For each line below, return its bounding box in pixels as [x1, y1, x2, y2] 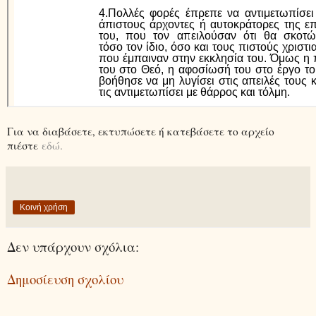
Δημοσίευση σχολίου [7, 270, 123, 288]
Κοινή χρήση [20, 202, 68, 212]
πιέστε [7, 138, 42, 152]
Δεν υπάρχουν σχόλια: [7, 237, 139, 255]
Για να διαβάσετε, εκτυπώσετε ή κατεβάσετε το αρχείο [7, 123, 274, 138]
